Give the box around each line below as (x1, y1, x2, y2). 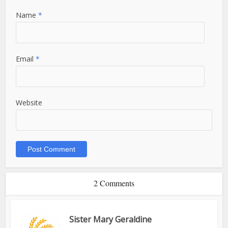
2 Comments (94, 178, 134, 189)
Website (16, 98, 43, 108)
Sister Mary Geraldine (69, 214, 152, 225)
